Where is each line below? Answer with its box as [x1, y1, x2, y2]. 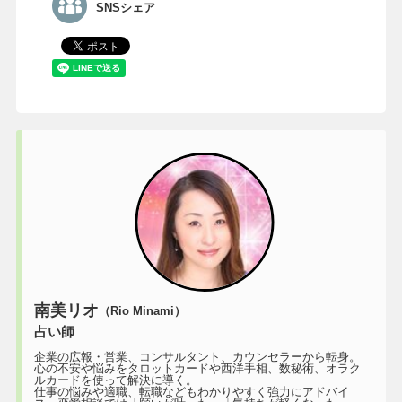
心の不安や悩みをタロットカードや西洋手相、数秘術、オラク [33, 361, 361, 375]
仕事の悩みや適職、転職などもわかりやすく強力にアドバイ [33, 384, 349, 398]
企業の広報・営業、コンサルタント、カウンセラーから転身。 [33, 349, 361, 363]
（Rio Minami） [98, 304, 186, 318]
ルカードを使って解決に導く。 [33, 372, 197, 387]
